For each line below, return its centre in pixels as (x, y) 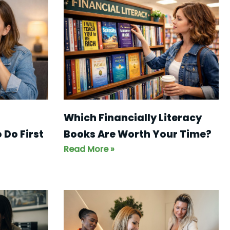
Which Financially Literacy (132, 118)
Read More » (89, 149)
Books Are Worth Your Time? (137, 135)
